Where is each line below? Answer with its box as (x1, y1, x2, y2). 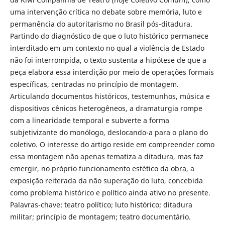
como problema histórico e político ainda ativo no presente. (10, 188, 210, 198)
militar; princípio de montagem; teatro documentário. (10, 212, 191, 222)
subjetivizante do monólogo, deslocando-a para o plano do (10, 128, 208, 138)
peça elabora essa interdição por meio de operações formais (10, 67, 214, 77)
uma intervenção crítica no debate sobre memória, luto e (10, 7, 202, 17)
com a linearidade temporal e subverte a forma (10, 116, 169, 126)
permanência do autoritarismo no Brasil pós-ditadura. (10, 19, 192, 29)
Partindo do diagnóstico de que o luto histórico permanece (10, 31, 208, 41)
